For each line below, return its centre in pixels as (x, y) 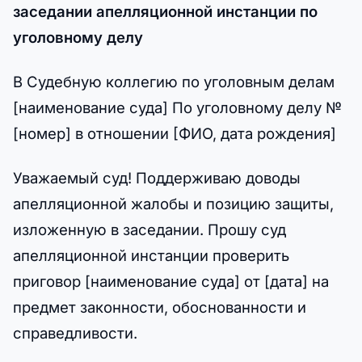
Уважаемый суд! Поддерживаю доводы (157, 177)
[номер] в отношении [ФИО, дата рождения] (175, 133)
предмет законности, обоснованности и (160, 307)
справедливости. (75, 333)
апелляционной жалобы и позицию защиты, (173, 203)
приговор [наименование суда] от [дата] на (171, 281)
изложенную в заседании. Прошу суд (149, 229)
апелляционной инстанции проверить (151, 255)
